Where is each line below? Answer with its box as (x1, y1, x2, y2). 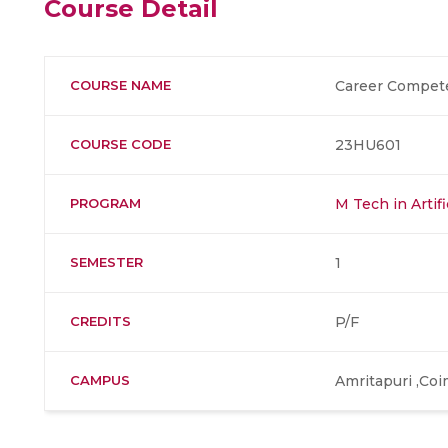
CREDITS (70, 313, 131, 329)
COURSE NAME (70, 77, 171, 93)
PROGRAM (70, 195, 141, 211)
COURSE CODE (70, 136, 171, 152)
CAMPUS (70, 372, 130, 388)
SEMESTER (70, 254, 143, 270)
